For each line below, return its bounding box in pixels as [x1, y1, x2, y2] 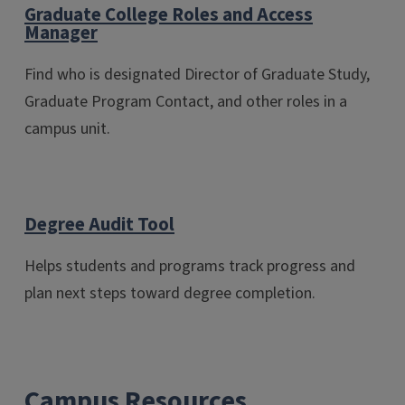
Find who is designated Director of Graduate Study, [24, 63, 370, 87]
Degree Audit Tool [24, 212, 174, 239]
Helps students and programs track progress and [24, 254, 355, 278]
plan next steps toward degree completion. [24, 281, 316, 305]
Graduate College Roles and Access [24, 2, 313, 29]
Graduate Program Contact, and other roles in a [24, 90, 347, 114]
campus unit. [24, 118, 110, 141]
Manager [24, 20, 98, 47]
